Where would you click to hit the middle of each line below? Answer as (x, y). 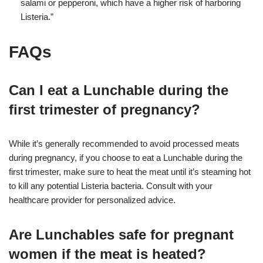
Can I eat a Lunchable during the (119, 90)
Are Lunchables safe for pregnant (121, 234)
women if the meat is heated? (107, 254)
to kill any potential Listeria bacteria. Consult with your (111, 186)
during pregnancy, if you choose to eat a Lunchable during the (126, 157)
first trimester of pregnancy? (104, 109)
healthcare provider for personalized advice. (92, 200)
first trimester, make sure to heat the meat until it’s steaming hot (130, 171)
